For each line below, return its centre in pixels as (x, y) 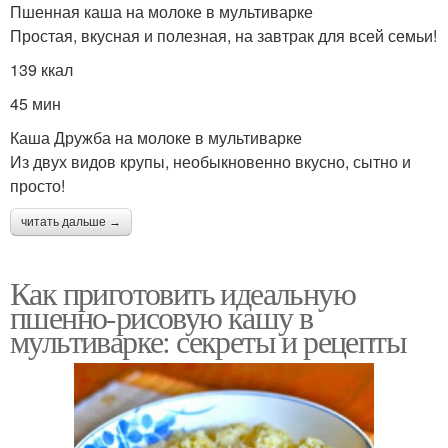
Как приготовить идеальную (182, 293)
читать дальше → (71, 222)
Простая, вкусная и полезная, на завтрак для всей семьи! (223, 36)
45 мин (35, 104)
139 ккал (41, 70)
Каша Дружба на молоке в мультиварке (156, 138)
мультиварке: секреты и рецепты (208, 341)
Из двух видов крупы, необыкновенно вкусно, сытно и (210, 162)
